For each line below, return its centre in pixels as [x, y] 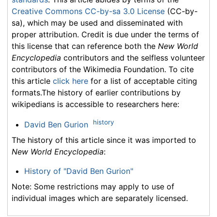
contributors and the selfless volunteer [133, 57]
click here [70, 81]
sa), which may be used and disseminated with [97, 23]
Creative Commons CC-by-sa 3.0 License [88, 11]
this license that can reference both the [85, 46]
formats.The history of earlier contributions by [96, 92]
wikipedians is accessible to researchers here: [95, 104]
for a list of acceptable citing [143, 81]
